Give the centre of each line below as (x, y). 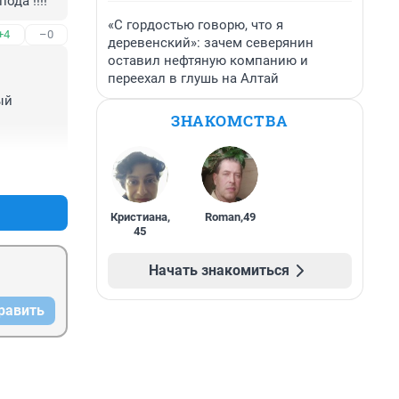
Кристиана (138, 217)
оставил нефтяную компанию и (208, 61)
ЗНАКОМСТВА (230, 121)
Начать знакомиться (219, 270)
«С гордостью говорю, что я (195, 25)
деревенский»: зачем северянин (211, 43)
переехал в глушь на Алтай (193, 78)
